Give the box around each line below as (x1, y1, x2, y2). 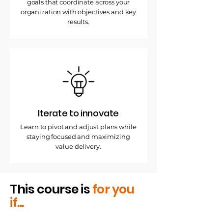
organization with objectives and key (20, 8, 137, 16)
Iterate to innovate (37, 107, 119, 119)
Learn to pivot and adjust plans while (20, 123, 137, 131)
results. (67, 18, 89, 26)
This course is (10, 181, 92, 198)
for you (92, 181, 134, 198)
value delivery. (55, 142, 101, 150)
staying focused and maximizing (27, 133, 130, 140)
